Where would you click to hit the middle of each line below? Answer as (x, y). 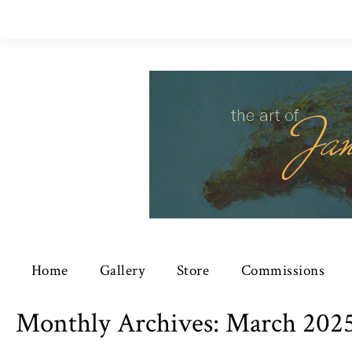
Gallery (123, 271)
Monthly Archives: (121, 323)
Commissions (283, 271)
